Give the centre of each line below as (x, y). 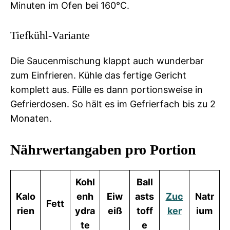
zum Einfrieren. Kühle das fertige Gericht (98, 75)
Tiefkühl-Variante (50, 35)
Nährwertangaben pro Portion (103, 149)
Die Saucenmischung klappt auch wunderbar (107, 61)
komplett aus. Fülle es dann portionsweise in (107, 89)
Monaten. (31, 118)
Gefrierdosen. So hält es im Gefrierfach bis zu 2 (113, 104)
